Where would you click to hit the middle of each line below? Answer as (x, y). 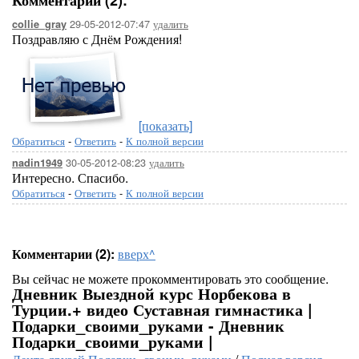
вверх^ (137, 254)
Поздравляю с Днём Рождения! (97, 39)
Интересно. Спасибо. (70, 177)
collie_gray (39, 24)
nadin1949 (37, 163)
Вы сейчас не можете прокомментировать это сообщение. (170, 278)
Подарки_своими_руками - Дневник (148, 325)
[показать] (165, 125)
